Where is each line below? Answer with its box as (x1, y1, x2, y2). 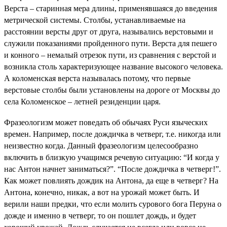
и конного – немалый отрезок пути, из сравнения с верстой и (4, 50, 216, 59)
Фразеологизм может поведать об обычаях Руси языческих (4, 118, 208, 127)
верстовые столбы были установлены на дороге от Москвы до (4, 85, 220, 94)
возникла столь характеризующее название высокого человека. (4, 62, 223, 71)
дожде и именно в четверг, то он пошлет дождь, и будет (4, 211, 196, 220)
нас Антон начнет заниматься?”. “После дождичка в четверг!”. (4, 165, 221, 174)
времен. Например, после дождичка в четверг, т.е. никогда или (4, 130, 221, 139)
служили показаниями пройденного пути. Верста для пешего (4, 39, 217, 48)
